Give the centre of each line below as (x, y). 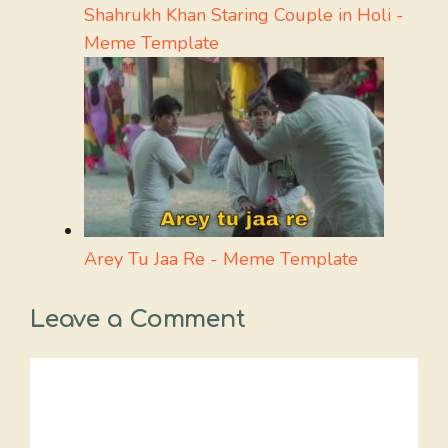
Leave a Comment (138, 319)
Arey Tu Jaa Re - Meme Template (221, 258)
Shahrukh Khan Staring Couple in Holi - (244, 14)
